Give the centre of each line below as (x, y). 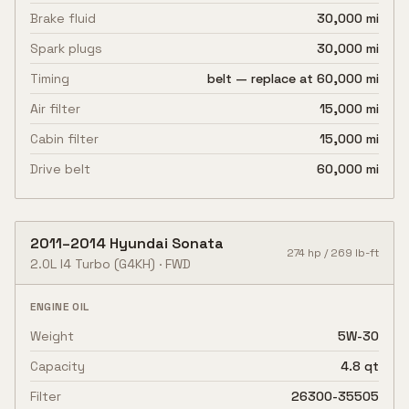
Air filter (55, 109)
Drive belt (60, 169)
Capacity (58, 366)
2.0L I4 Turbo (70, 264)
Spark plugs (66, 48)
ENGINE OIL (60, 307)
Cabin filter (64, 139)
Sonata (198, 243)
